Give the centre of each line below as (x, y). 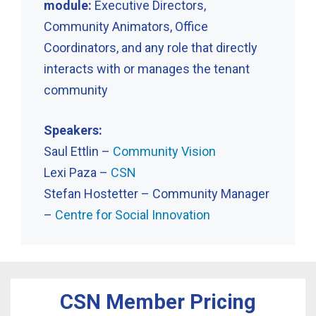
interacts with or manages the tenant (147, 68)
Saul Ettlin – (78, 151)
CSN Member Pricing (158, 302)
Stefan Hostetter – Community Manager (157, 193)
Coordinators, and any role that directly (151, 47)
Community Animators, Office (126, 26)
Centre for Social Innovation (133, 214)
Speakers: (73, 130)
